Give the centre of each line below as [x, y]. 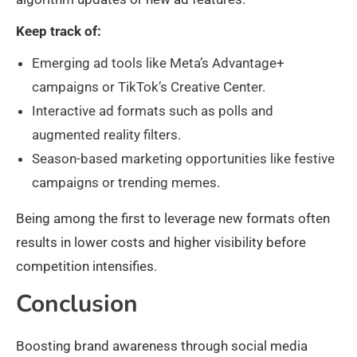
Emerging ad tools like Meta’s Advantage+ [158, 63]
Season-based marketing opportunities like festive [183, 159]
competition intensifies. [86, 267]
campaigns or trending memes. [126, 183]
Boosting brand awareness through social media [162, 346]
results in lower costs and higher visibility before [161, 243]
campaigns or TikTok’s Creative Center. [149, 87]
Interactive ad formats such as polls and [153, 111]
